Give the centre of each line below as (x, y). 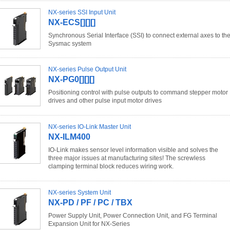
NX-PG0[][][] (71, 80)
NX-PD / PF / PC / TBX (90, 203)
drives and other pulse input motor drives (105, 101)
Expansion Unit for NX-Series (89, 224)
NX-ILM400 (69, 137)
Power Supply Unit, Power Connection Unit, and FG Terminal (133, 216)
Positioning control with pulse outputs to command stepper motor (138, 93)
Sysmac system (70, 43)
